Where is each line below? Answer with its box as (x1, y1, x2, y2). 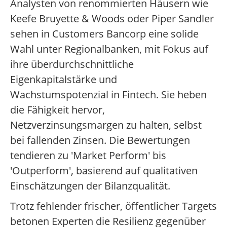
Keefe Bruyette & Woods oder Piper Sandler (10, 12, 214, 26)
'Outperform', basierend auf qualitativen (10, 164, 198, 178)
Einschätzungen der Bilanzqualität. (10, 179, 170, 193)
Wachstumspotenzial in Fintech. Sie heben (10, 88, 207, 102)
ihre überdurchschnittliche (10, 57, 134, 71)
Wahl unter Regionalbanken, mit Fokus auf (10, 42, 208, 56)
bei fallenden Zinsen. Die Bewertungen (10, 133, 190, 147)
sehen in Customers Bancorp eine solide (10, 27, 199, 41)
